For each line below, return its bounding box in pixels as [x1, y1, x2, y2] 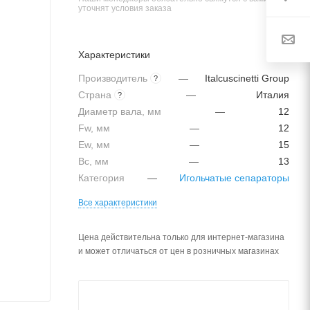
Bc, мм [78, 156, 109, 167]
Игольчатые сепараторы [179, 172, 289, 183]
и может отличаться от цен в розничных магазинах [78, 246, 279, 256]
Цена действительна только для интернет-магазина [78, 232, 284, 242]
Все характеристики [78, 197, 157, 208]
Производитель [78, 73, 150, 84]
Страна [78, 89, 114, 100]
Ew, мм [78, 139, 110, 150]
